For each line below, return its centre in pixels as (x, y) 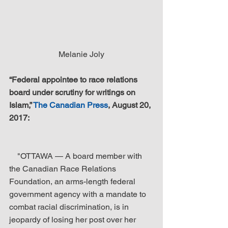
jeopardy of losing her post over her (74, 220)
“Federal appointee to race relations (74, 80)
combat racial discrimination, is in (70, 207)
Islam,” (21, 105)
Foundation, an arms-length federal (73, 181)
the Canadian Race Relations (64, 169)
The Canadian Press (70, 105)
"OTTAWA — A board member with (13, 156)
